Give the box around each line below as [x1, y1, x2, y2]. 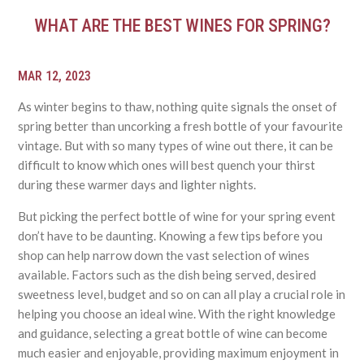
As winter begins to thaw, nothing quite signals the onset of [18, 99, 338, 115]
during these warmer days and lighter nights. [18, 177, 257, 193]
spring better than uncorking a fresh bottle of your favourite [18, 119, 344, 134]
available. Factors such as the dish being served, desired [18, 267, 317, 283]
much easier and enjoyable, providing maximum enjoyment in [18, 345, 340, 361]
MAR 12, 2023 [18, 68, 92, 84]
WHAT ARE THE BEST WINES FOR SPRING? [33, 15, 331, 37]
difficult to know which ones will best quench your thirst [18, 158, 316, 173]
